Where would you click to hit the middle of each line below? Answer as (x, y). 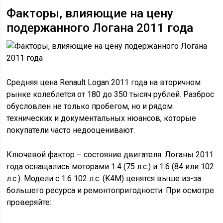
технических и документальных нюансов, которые (102, 118)
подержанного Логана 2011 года (100, 28)
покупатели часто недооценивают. (71, 130)
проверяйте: (29, 202)
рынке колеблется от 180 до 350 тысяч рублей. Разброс (111, 94)
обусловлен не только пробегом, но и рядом (90, 106)
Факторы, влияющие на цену (90, 13)
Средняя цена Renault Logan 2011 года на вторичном (104, 82)
